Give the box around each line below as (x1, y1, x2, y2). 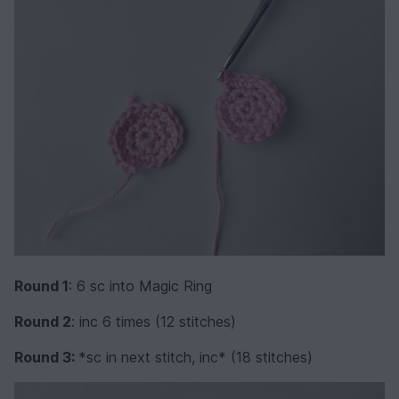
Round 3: (14, 347, 78, 366)
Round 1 (14, 276, 69, 295)
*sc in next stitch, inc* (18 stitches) (78, 347, 313, 366)
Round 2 (14, 312, 71, 330)
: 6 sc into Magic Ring (69, 276, 212, 295)
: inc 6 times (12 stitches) (71, 312, 236, 330)
